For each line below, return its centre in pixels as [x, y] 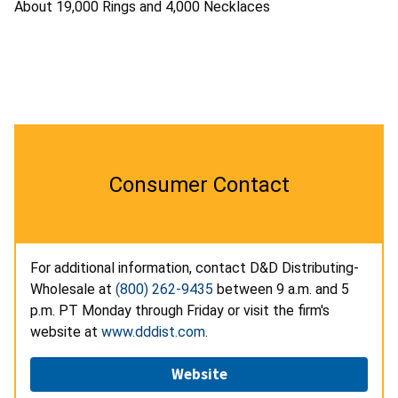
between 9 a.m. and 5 [281, 290]
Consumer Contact [199, 185]
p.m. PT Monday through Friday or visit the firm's [180, 311]
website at [66, 332]
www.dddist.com [153, 332]
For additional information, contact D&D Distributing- [195, 268]
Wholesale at [73, 290]
